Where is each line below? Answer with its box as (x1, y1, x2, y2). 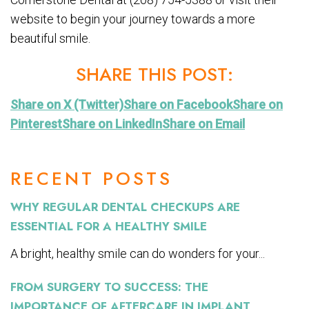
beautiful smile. (10, 30, 90, 46)
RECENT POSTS (10, 165, 172, 192)
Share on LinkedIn (62, 116, 162, 131)
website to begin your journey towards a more (10, 11, 255, 26)
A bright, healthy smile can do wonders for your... (10, 246, 265, 261)
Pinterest (10, 116, 62, 131)
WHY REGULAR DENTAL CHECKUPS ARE (10, 198, 240, 215)
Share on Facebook (123, 97, 232, 112)
